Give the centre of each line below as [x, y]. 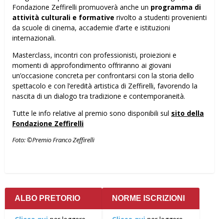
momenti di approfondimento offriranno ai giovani [92, 65]
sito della [187, 113]
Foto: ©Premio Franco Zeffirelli [53, 140]
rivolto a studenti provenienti [162, 17]
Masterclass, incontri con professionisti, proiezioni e [94, 55]
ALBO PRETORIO [47, 198]
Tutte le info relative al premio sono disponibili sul [92, 113]
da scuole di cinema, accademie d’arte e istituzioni [91, 27]
